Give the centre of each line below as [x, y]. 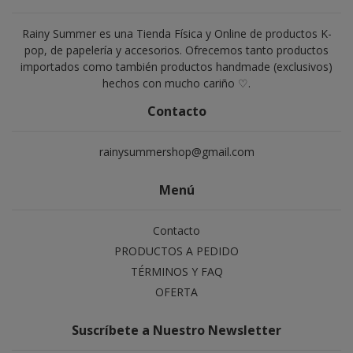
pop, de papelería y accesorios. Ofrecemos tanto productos [176, 50]
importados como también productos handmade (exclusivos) [176, 67]
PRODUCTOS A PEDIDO [176, 251]
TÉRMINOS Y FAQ [176, 272]
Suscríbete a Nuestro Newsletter [176, 331]
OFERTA [176, 292]
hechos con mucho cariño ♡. [176, 84]
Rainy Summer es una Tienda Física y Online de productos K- [176, 34]
